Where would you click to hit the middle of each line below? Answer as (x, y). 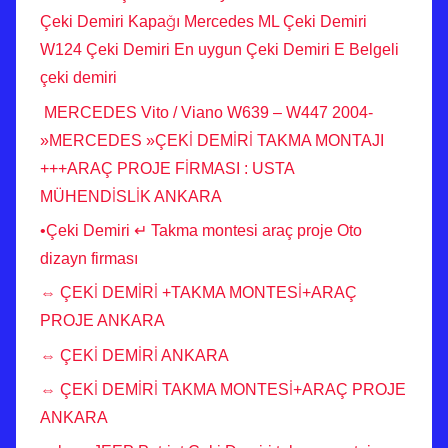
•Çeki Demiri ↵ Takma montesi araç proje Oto (201, 230)
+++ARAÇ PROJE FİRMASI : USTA (167, 168)
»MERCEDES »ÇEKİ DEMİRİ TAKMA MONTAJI (212, 140)
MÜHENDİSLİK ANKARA (131, 196)
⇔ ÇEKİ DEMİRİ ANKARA (134, 355)
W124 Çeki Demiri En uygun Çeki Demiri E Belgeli (219, 50)
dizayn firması (89, 258)
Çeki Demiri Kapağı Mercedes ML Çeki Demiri (203, 22)
